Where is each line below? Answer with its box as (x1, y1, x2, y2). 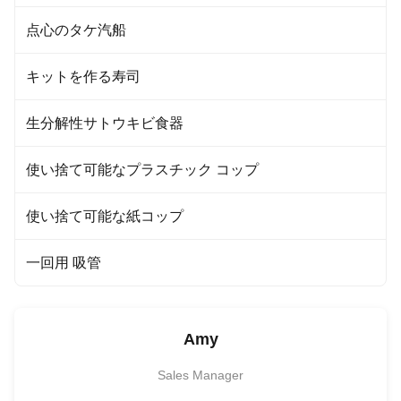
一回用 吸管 (26, 255, 101, 270)
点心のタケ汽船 (26, 22, 126, 38)
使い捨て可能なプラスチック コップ (26, 162, 259, 177)
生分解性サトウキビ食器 (26, 115, 183, 131)
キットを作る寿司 (26, 69, 141, 84)
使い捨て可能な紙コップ (26, 209, 183, 224)
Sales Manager (158, 368, 243, 382)
